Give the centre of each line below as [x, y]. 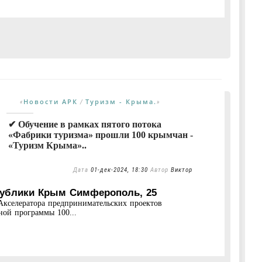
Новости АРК [51, 101]
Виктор [182, 170]
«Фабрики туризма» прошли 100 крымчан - [101, 135]
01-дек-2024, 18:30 [119, 170]
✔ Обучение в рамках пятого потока [85, 124]
